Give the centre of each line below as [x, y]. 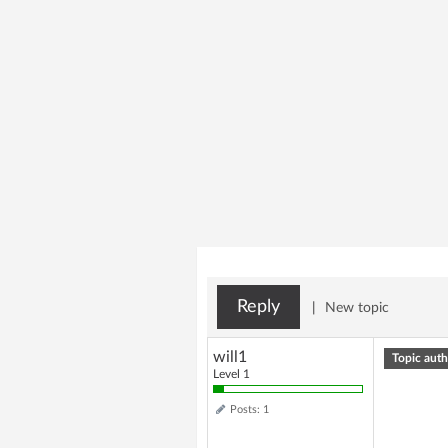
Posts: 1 [249, 409]
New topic [357, 308]
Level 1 [239, 374]
